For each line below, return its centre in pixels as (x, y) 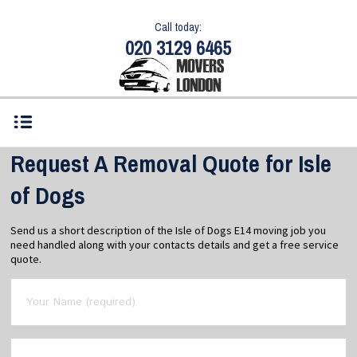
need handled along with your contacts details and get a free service (175, 245)
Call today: (178, 27)
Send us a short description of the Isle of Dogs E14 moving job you (169, 230)
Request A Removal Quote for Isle (171, 163)
